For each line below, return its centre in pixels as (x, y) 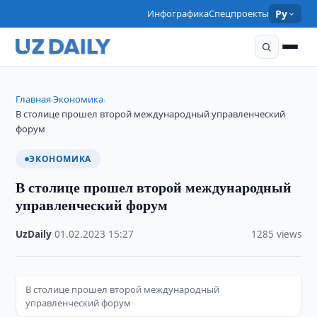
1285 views (276, 234)
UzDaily (34, 234)
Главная (34, 99)
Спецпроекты (239, 13)
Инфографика (178, 13)
